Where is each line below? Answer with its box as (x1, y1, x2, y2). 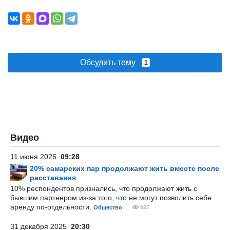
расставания (30, 174, 76, 182)
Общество (93, 204, 122, 210)
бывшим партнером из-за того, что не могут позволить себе (10, 194, 212, 202)
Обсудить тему (80, 58, 142, 67)
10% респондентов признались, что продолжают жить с (10, 184, 197, 193)
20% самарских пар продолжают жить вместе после (30, 164, 219, 172)
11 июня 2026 (10, 152, 61, 161)
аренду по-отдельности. (10, 203, 93, 211)
